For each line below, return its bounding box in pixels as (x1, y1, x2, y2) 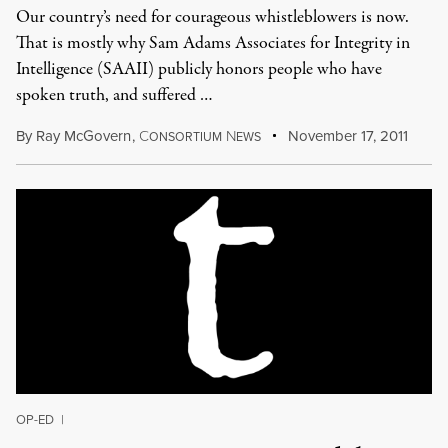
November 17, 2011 (284, 125, 409, 146)
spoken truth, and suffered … (16, 83, 213, 108)
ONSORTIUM (148, 128, 222, 145)
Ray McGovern (36, 125, 131, 146)
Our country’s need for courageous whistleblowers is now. (16, 5, 409, 30)
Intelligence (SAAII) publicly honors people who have (16, 57, 382, 82)
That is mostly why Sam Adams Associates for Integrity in (16, 31, 410, 56)
